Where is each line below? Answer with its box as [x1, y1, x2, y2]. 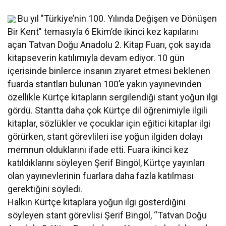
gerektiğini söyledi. [8, 184, 83, 194]
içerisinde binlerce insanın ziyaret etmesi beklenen [8, 66, 211, 76]
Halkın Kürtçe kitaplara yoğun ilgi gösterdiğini [8, 197, 186, 207]
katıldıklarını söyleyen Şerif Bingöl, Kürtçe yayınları [8, 157, 205, 168]
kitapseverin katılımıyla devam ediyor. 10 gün [8, 52, 185, 63]
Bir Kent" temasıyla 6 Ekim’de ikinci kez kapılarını [8, 26, 199, 37]
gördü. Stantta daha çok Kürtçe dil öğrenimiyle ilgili [8, 105, 208, 116]
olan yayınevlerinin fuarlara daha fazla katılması [8, 171, 194, 181]
